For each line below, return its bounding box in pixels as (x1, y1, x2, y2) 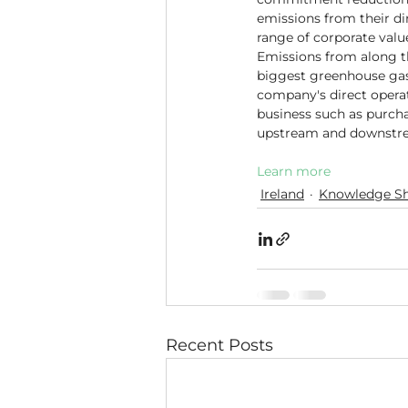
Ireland (260, 186, 304, 202)
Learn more (257, 163, 331, 179)
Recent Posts (166, 335, 273, 355)
